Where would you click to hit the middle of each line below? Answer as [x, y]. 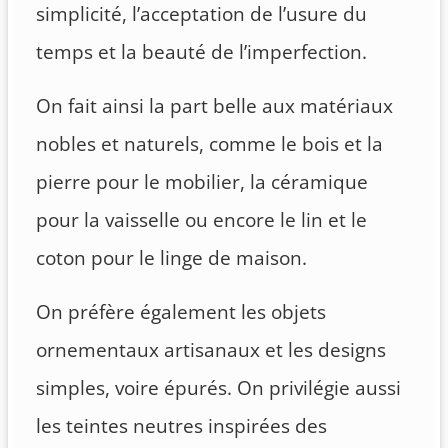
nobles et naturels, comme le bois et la [209, 143]
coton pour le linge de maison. [171, 257]
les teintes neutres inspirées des [181, 425]
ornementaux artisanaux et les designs [211, 349]
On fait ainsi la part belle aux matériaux [214, 105]
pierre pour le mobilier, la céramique [202, 181]
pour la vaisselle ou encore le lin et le [201, 219]
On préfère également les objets [181, 311]
